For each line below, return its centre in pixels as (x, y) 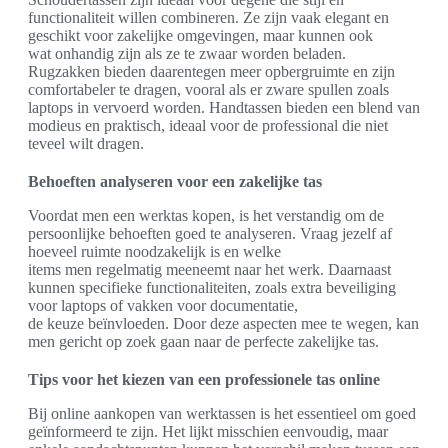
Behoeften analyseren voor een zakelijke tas (175, 182)
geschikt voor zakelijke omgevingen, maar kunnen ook (200, 36)
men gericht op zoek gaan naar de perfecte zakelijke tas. (203, 342)
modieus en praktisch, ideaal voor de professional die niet (208, 126)
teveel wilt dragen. (86, 144)
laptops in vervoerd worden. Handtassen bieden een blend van (224, 108)
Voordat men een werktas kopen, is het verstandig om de (206, 216)
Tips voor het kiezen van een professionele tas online (204, 380)
